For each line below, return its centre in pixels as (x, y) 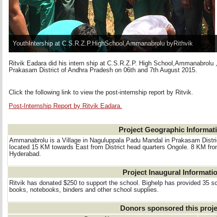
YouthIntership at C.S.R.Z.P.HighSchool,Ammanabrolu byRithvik (103, 44)
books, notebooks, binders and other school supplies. (84, 190)
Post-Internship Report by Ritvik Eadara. (65, 106)
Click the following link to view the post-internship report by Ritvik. (101, 93)
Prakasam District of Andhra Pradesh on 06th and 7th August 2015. (103, 70)
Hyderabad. (25, 154)
